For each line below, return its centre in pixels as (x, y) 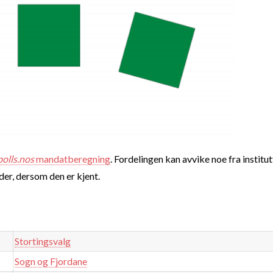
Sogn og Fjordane (51, 261)
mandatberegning (72, 158)
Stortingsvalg (43, 241)
